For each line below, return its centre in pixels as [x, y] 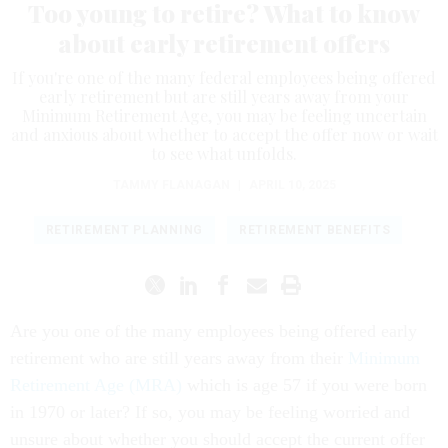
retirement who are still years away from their [179, 358]
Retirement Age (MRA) [96, 385]
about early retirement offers [224, 43]
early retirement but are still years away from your [224, 97]
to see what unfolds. [224, 154]
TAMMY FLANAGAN [171, 185]
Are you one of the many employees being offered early [213, 331]
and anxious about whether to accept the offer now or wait [224, 135]
